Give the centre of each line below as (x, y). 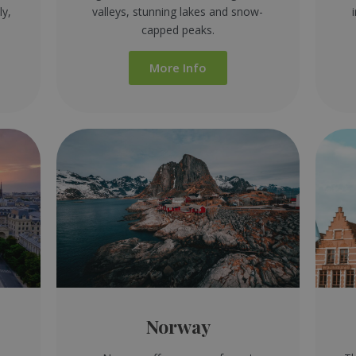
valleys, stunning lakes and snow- (178, 11)
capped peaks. (178, 29)
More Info (178, 67)
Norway (178, 326)
